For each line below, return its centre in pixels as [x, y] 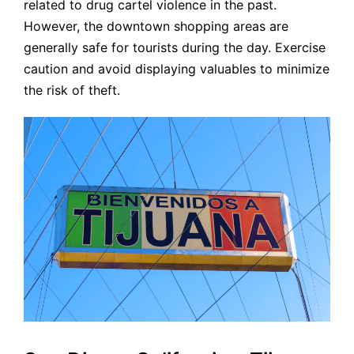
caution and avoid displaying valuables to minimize [177, 69]
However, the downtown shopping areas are [156, 26]
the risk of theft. [72, 90]
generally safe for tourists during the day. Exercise [175, 48]
